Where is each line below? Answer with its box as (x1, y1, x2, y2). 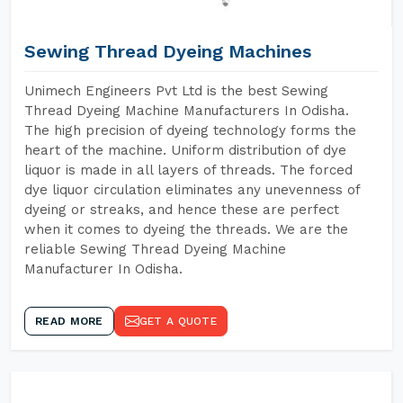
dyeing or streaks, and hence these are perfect (24, 201, 339, 218)
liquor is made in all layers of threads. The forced (24, 162, 353, 178)
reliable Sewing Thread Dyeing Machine (24, 241, 286, 257)
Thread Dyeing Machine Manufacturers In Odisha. (24, 103, 349, 119)
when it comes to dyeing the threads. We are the (24, 221, 348, 237)
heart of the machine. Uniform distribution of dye (24, 142, 346, 158)
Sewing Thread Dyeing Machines (24, 40, 311, 62)
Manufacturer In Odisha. (24, 261, 183, 277)
